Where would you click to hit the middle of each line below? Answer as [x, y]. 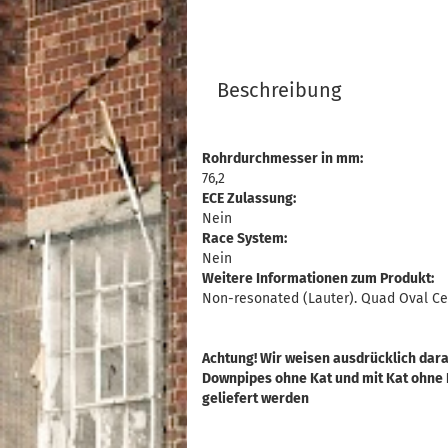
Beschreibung [279, 90]
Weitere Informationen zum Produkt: [318, 278]
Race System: [244, 238]
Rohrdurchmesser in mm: [282, 158]
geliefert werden [255, 398]
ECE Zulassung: [249, 198]
